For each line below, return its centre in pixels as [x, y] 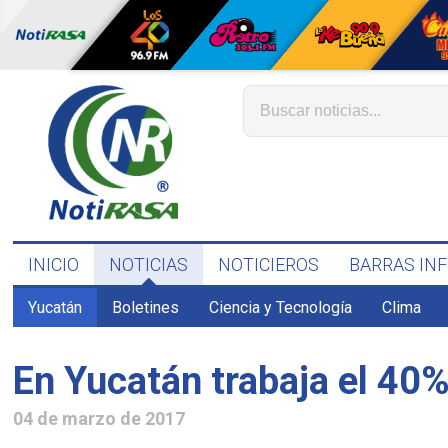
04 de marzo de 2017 [99, 418]
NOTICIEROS [269, 264]
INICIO [54, 264]
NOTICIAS [149, 264]
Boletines [146, 307]
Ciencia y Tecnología [281, 307]
